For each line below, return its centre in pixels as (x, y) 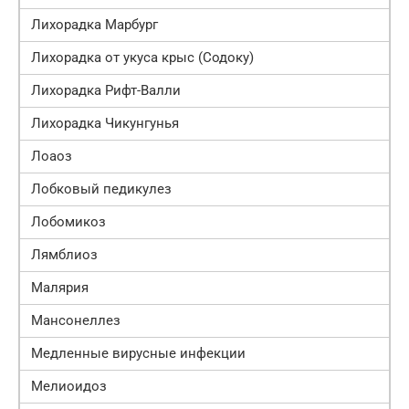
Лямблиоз (64, 255)
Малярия (60, 288)
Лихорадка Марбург (94, 25)
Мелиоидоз (69, 387)
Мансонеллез (76, 321)
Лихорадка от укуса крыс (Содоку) (142, 58)
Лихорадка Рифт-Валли (106, 91)
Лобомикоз (68, 222)
